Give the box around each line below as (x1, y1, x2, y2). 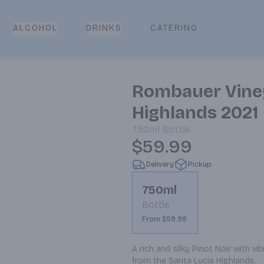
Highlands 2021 (132, 102, 258, 123)
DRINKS (86, 23, 122, 33)
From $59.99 (142, 215, 187, 223)
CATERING (150, 22, 198, 33)
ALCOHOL (13, 23, 58, 33)
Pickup (188, 160, 212, 169)
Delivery (146, 160, 174, 169)
